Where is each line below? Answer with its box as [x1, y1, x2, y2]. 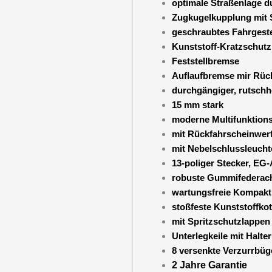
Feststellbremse [171, 56, 239, 66]
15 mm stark [171, 100, 223, 110]
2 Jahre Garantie [171, 260, 247, 270]
